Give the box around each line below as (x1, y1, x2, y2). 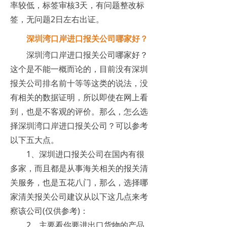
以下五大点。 (10, 134, 59, 146)
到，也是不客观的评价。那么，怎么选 (10, 106, 148, 118)
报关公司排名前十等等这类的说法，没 (10, 78, 148, 89)
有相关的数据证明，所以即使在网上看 (10, 92, 148, 103)
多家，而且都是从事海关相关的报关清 (10, 163, 148, 174)
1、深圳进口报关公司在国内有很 (10, 148, 144, 160)
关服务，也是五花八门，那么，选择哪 (10, 177, 148, 188)
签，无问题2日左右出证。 (10, 14, 104, 25)
